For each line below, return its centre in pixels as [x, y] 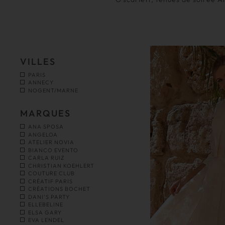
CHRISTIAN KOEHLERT [61, 165]
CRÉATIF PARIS [50, 181]
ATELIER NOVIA [51, 142]
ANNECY [41, 83]
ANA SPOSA [46, 127]
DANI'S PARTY [49, 197]
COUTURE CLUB [51, 174]
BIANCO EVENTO [53, 150]
